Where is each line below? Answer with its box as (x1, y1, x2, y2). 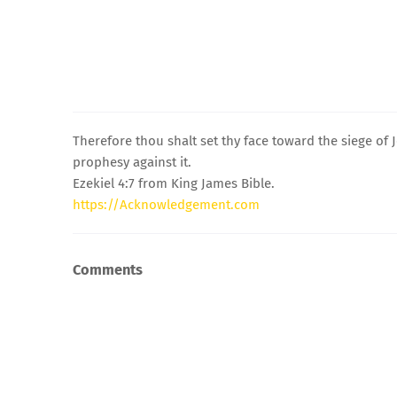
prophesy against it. (73, 153, 191, 170)
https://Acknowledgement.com (73, 196, 260, 213)
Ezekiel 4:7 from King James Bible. (73, 175, 275, 191)
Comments (73, 261, 143, 279)
